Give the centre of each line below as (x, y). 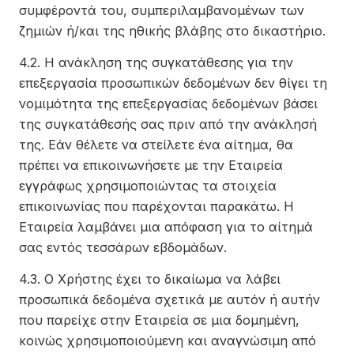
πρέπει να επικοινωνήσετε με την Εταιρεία (151, 165)
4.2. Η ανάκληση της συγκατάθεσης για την (156, 62)
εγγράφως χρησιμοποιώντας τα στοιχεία (148, 186)
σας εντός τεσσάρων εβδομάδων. (123, 247)
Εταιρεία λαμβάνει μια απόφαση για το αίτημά (166, 227)
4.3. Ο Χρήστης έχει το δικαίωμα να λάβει (150, 279)
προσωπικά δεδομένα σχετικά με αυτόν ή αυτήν (169, 299)
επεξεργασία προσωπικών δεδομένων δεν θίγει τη (173, 83)
